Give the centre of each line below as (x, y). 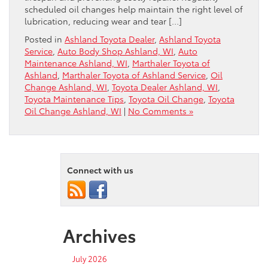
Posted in (45, 39)
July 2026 (90, 258)
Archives (100, 234)
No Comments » (161, 110)
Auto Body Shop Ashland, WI (115, 51)
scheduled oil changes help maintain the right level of (134, 9)
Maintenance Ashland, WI (76, 63)
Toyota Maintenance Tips (74, 98)
